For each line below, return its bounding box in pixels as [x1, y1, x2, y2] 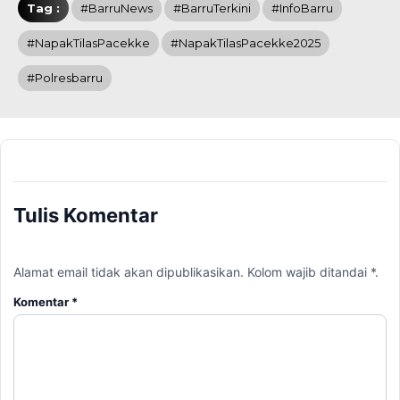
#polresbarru [27, 70, 103, 85]
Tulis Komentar [13, 203, 158, 227]
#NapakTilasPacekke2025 [171, 35, 321, 50]
